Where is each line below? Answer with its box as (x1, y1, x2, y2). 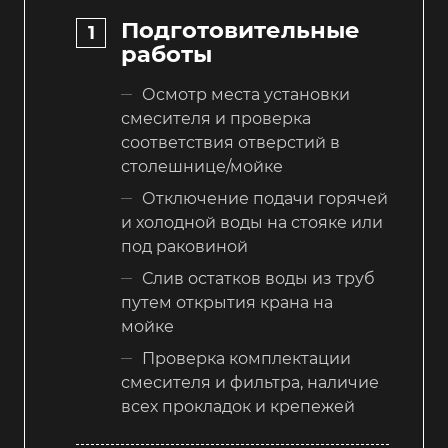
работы (121, 39, 212, 68)
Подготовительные (121, 15, 360, 44)
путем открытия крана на (121, 292, 333, 312)
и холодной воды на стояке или (121, 212, 383, 232)
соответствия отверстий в (121, 132, 340, 152)
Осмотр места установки (142, 84, 350, 104)
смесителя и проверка (121, 108, 311, 128)
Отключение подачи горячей (142, 188, 388, 208)
